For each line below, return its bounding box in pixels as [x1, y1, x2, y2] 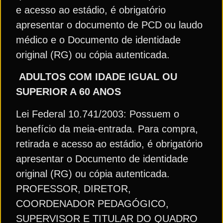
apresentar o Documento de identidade [16, 153, 188, 164]
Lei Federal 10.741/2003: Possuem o [16, 108, 179, 119]
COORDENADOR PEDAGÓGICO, [16, 198, 169, 209]
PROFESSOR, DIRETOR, [16, 183, 131, 194]
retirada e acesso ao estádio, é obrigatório [16, 138, 203, 149]
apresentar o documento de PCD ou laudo [16, 19, 203, 30]
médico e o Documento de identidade [16, 34, 181, 45]
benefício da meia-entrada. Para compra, [16, 123, 198, 134]
